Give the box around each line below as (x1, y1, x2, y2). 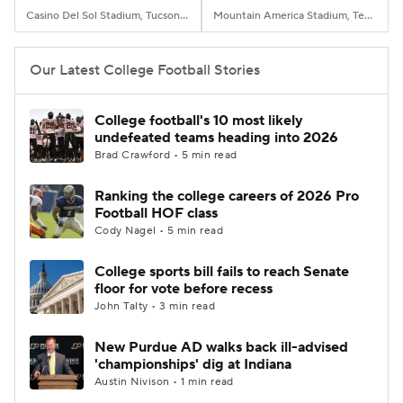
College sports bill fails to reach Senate (94, 263, 349, 281)
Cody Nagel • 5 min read (94, 224, 224, 237)
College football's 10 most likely (94, 112, 303, 130)
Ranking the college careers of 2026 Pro (94, 187, 359, 205)
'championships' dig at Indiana (94, 355, 291, 373)
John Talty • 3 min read (94, 300, 216, 313)
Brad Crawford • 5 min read (94, 148, 237, 162)
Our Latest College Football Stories (30, 61, 260, 79)
